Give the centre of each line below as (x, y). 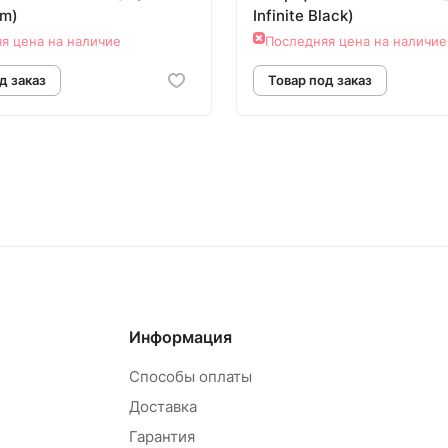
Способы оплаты (191, 377)
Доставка (163, 407)
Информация (181, 337)
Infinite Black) (303, 16)
